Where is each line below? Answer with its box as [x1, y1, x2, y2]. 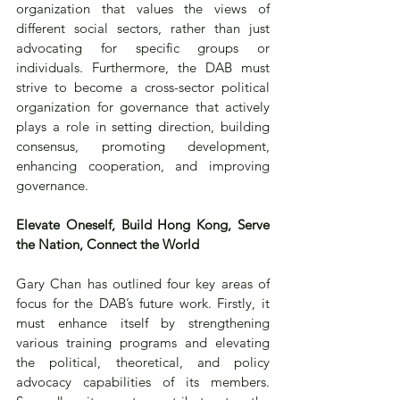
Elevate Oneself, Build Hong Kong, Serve [16, 215, 270, 233]
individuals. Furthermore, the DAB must [16, 58, 270, 76]
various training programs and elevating [16, 333, 270, 351]
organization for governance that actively [16, 97, 270, 115]
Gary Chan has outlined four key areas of [16, 274, 270, 292]
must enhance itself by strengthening [16, 313, 270, 331]
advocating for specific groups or [16, 38, 270, 56]
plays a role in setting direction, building [16, 117, 270, 135]
